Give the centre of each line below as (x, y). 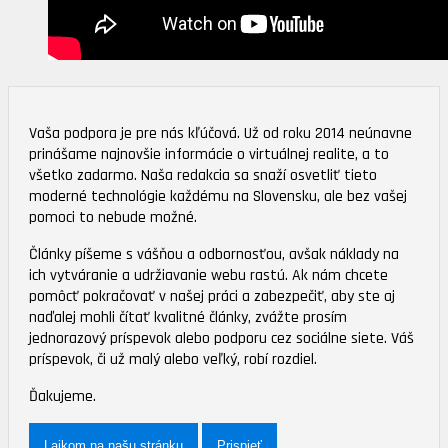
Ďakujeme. (62, 397)
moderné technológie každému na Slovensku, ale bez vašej (218, 197)
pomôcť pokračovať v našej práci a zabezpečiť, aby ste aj (212, 297)
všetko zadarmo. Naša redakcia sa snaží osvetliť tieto (203, 176)
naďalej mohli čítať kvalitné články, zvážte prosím (188, 318)
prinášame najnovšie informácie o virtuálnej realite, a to (209, 155)
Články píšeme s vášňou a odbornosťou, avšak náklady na (214, 255)
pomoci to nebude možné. (113, 218)
